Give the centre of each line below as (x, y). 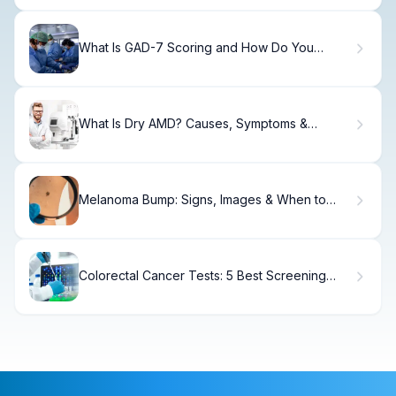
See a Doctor (118, 215)
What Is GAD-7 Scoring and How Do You (196, 48)
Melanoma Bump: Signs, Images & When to (202, 200)
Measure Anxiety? (131, 63)
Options (101, 291)
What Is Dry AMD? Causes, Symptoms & (193, 124)
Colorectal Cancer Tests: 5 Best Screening (202, 276)
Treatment (108, 139)
